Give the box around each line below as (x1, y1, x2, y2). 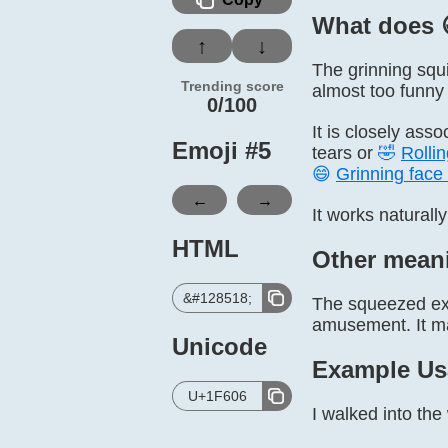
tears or (312, 143, 378, 163)
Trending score (180, 78, 284, 94)
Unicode (172, 333, 267, 360)
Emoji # (172, 137, 258, 164)
